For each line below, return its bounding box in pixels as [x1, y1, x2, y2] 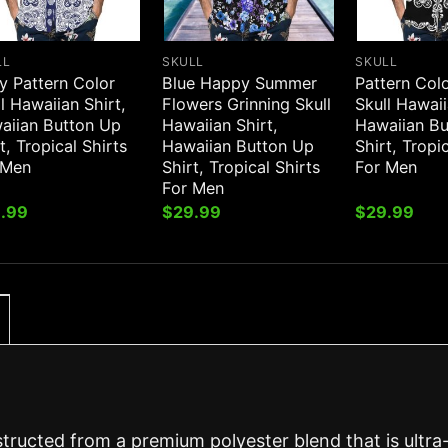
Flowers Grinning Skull [161, 93, 331, 114]
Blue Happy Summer [161, 72, 317, 93]
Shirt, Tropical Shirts [161, 156, 320, 177]
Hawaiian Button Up [161, 135, 314, 156]
